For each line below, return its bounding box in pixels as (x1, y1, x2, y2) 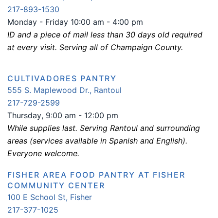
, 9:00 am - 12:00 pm (41, 110, 118, 120)
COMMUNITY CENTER (7, 181, 105, 190)
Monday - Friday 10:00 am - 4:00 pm (7, 17, 143, 27)
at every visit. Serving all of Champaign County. (7, 42, 183, 52)
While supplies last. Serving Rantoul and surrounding (7, 123, 200, 133)
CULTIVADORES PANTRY (7, 73, 117, 83)
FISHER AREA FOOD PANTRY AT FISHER (7, 170, 185, 180)
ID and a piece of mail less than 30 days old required (7, 30, 202, 39)
